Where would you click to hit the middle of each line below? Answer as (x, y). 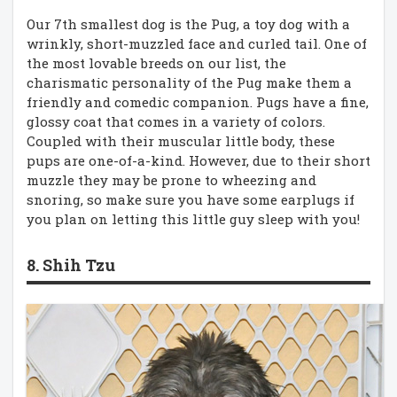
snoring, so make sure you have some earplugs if (191, 199)
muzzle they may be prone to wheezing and (171, 179)
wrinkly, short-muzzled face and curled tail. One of (197, 43)
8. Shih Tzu (71, 265)
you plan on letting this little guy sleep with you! (193, 218)
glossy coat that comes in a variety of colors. (176, 121)
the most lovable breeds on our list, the (156, 62)
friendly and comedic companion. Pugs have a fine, (198, 101)
